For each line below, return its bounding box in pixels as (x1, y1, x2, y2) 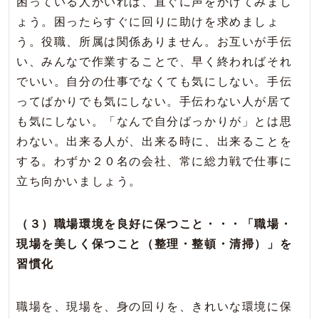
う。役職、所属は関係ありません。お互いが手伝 (16, 36, 293, 48)
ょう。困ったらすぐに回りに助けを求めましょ (16, 16, 280, 28)
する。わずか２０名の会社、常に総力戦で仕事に (16, 155, 293, 168)
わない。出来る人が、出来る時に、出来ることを (16, 135, 293, 148)
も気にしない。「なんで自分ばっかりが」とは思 (16, 115, 293, 128)
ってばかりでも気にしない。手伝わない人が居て (16, 95, 293, 108)
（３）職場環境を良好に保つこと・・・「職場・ (16, 218, 293, 231)
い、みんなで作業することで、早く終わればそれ (16, 56, 293, 68)
